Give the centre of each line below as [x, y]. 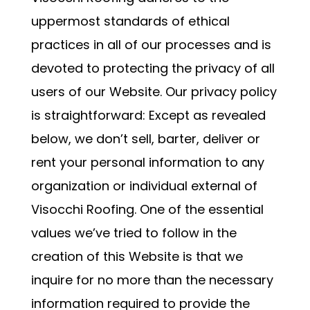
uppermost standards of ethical [130, 21]
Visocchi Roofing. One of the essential [147, 209]
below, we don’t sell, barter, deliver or [145, 139]
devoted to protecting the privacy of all [153, 68]
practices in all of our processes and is [151, 45]
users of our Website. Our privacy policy [154, 92]
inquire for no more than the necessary [152, 280]
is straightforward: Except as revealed [148, 115]
